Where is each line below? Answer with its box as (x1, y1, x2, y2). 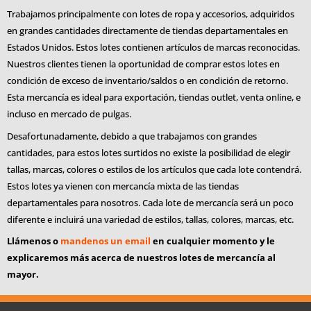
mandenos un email (60, 235, 151, 248)
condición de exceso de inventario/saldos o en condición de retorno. (7, 74, 288, 87)
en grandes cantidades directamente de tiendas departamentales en (7, 24, 288, 37)
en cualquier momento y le (151, 235, 275, 248)
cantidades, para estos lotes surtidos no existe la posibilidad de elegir (7, 146, 290, 159)
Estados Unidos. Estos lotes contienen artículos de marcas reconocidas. (7, 40, 300, 53)
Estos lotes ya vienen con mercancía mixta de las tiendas (7, 179, 239, 192)
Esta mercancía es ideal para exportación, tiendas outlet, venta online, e (7, 90, 301, 103)
